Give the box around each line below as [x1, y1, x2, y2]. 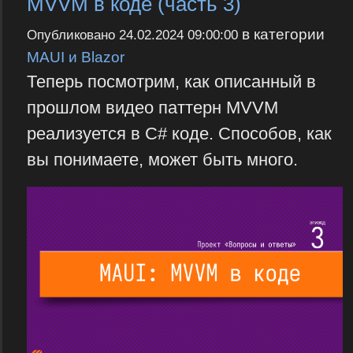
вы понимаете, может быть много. [26, 150, 298, 170]
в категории [237, 25, 325, 43]
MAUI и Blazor [26, 48, 124, 66]
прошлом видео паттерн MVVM [26, 98, 278, 118]
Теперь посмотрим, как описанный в [26, 72, 316, 92]
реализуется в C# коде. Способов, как [26, 124, 332, 144]
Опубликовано [26, 28, 119, 43]
